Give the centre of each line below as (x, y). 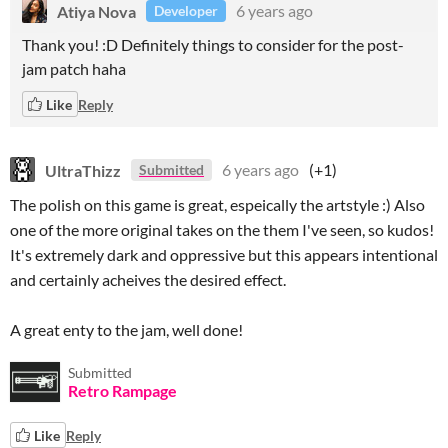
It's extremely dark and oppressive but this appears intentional (224, 254)
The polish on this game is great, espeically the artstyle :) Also (217, 204)
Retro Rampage (122, 390)
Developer (186, 10)
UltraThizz (83, 169)
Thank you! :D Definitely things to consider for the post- (213, 44)
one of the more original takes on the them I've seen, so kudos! (222, 229)
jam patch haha (74, 68)
